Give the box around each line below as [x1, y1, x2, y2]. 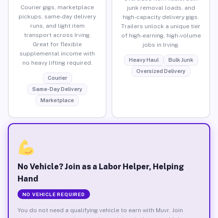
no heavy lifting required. [22, 59, 92, 66]
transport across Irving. [23, 31, 91, 38]
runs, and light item [30, 22, 85, 29]
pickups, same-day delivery [18, 13, 96, 20]
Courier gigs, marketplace [20, 3, 94, 11]
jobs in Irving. [142, 41, 180, 48]
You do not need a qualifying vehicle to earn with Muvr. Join [17, 206, 183, 214]
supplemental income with [19, 50, 95, 57]
